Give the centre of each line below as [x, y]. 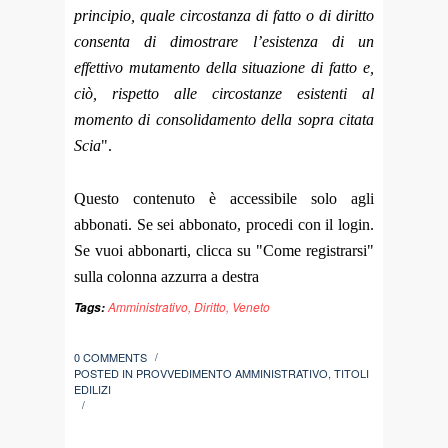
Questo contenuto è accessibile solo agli [224, 199]
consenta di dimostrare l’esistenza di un [224, 41]
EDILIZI [92, 389]
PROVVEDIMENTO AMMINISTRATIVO [232, 373]
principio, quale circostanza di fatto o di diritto [224, 15]
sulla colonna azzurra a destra [166, 277]
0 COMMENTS [110, 357]
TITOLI [351, 373]
